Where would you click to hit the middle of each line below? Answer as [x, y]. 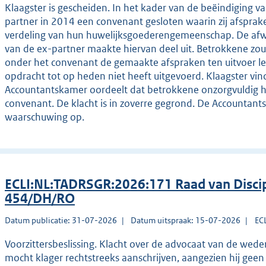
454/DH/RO [40, 199]
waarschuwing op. [45, 117]
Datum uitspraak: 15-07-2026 [186, 221]
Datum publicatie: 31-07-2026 [61, 221]
